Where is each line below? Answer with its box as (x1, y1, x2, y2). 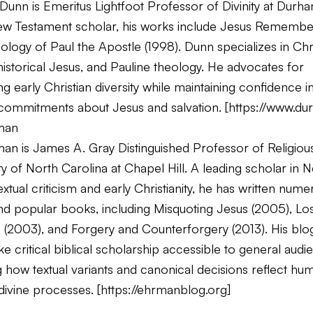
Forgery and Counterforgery (71, 221, 228, 236)
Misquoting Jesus (154, 201, 248, 216)
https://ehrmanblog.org (101, 282, 227, 297)
